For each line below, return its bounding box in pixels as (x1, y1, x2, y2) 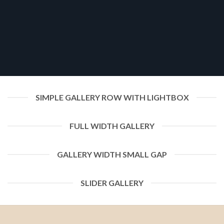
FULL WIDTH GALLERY (69, 121, 154, 130)
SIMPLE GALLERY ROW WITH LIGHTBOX (35, 92, 189, 102)
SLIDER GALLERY (80, 178, 143, 187)
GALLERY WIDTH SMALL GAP (57, 149, 167, 159)
